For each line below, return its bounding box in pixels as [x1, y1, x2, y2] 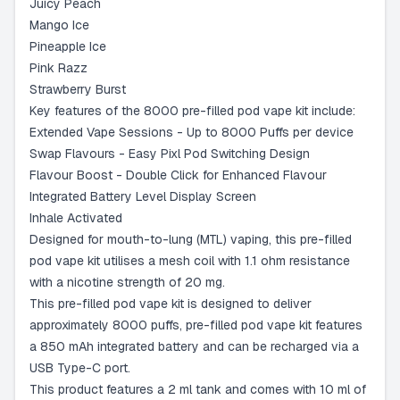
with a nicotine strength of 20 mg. [29, 274, 225, 290]
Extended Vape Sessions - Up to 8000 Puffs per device [29, 124, 354, 140]
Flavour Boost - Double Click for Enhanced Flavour [29, 167, 327, 183]
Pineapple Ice [29, 38, 106, 54]
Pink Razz [29, 60, 87, 76]
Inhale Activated [29, 210, 122, 226]
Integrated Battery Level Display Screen [29, 188, 256, 204]
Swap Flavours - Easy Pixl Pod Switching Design [29, 146, 310, 162]
